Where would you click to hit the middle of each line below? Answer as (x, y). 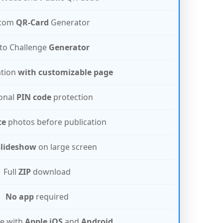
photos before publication (56, 122)
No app (20, 197)
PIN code (34, 97)
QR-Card (32, 23)
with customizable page (65, 72)
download (51, 172)
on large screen (66, 147)
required (51, 197)
